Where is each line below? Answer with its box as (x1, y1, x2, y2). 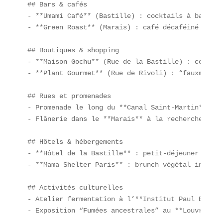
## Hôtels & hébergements (27, 137, 131, 146)
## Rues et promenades (27, 92, 119, 100)
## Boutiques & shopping (27, 46, 127, 54)
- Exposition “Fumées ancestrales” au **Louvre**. (27, 206, 219, 215)
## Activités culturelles (27, 183, 131, 192)
